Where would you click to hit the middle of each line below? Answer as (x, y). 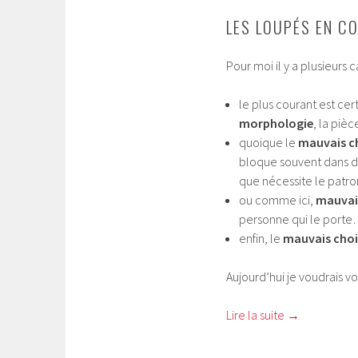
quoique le (268, 143)
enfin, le (261, 239)
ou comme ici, (277, 200)
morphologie (276, 123)
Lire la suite (257, 315)
